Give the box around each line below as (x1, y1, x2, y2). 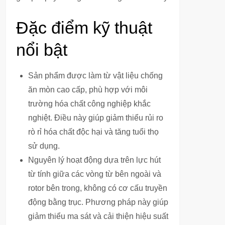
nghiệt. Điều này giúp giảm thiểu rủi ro (28, 114, 163, 122)
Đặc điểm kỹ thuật (16, 18, 152, 37)
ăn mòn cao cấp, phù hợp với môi (28, 85, 148, 94)
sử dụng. (28, 142, 60, 150)
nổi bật (16, 40, 67, 59)
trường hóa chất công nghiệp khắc (28, 99, 151, 108)
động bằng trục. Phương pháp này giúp (28, 198, 168, 206)
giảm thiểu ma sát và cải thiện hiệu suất (28, 212, 168, 220)
